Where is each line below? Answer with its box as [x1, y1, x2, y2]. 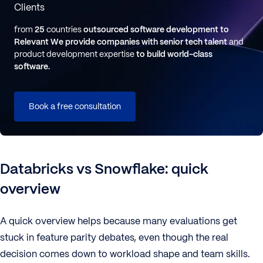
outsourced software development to [83, 24, 229, 35]
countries [45, 24, 83, 35]
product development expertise [14, 49, 136, 59]
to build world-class [136, 49, 213, 59]
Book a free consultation [29, 101, 121, 112]
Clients [14, 1, 45, 14]
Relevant [14, 36, 49, 47]
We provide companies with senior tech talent [50, 36, 227, 47]
